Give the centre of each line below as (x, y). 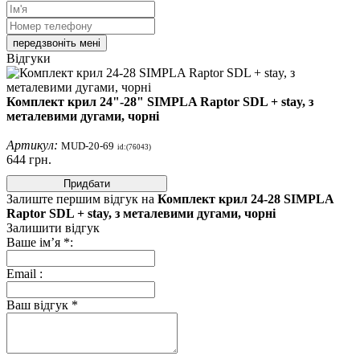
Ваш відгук (37, 305)
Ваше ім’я (33, 242)
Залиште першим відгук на (82, 198)
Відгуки (29, 58)
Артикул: (34, 145)
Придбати (87, 183)
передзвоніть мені (57, 43)
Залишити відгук (53, 227)
